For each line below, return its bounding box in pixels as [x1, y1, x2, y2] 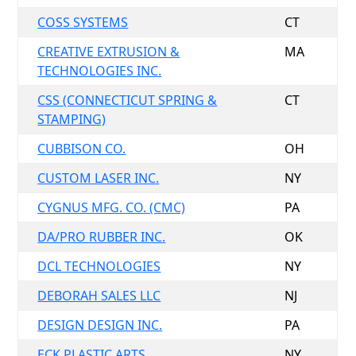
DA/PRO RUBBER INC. [37, 228, 166, 246]
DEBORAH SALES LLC [37, 287, 161, 304]
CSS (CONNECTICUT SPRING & [37, 91, 218, 109]
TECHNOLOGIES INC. [37, 62, 162, 79]
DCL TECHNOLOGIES [37, 257, 161, 275]
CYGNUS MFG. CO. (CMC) [37, 199, 186, 216]
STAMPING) [37, 110, 106, 128]
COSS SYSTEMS [37, 14, 129, 31]
